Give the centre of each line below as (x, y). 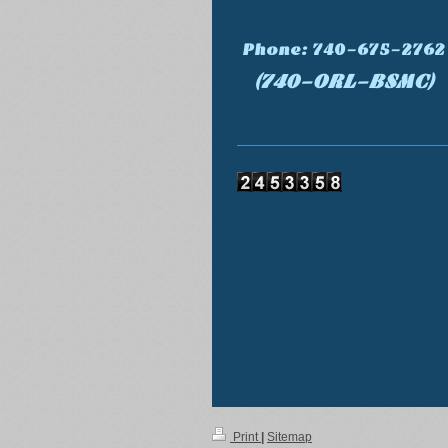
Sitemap (289, 437)
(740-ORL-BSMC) (343, 81)
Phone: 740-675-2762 (343, 49)
